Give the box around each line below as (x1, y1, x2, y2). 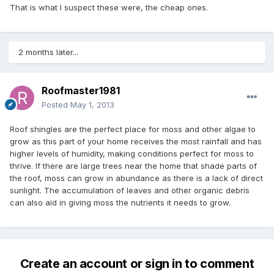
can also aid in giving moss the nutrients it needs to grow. (10, 198, 231, 208)
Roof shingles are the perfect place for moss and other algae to (10, 124, 256, 135)
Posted (42, 100, 70, 110)
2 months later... (18, 47, 78, 57)
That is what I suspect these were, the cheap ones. (10, 2, 208, 13)
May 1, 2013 (70, 100, 114, 110)
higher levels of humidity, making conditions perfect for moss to (10, 149, 254, 159)
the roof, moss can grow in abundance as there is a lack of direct (10, 173, 263, 183)
